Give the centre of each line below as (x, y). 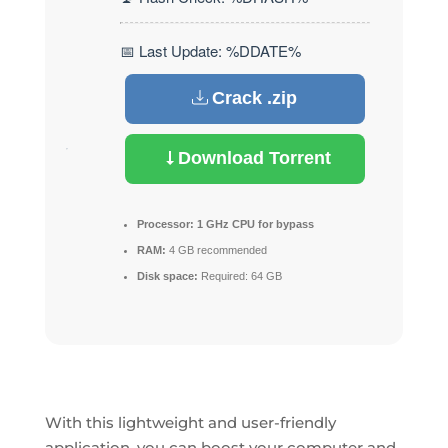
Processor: (165, 223)
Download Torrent (255, 158)
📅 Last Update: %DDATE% (210, 50)
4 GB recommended (216, 249)
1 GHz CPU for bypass (253, 223)
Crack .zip (255, 98)
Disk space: (167, 275)
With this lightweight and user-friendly (190, 422)
